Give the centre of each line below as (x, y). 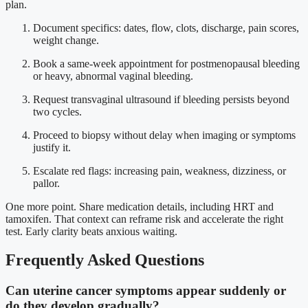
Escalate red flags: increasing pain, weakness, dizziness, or (159, 170)
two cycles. (57, 111)
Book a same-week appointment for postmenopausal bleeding (166, 63)
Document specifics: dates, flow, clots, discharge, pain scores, (166, 27)
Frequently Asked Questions (105, 260)
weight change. (66, 40)
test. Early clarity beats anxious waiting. (91, 231)
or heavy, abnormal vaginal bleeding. (113, 76)
